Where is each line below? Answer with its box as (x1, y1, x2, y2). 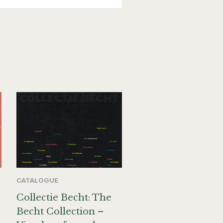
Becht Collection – (16, 206, 104, 218)
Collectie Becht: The (16, 192, 111, 204)
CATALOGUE (16, 176, 58, 185)
